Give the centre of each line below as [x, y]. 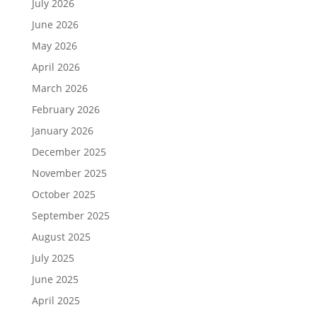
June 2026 [55, 24]
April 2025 [56, 300]
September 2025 [70, 215]
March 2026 [59, 88]
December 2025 [69, 152]
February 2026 [65, 109]
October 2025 [63, 194]
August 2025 [61, 237]
